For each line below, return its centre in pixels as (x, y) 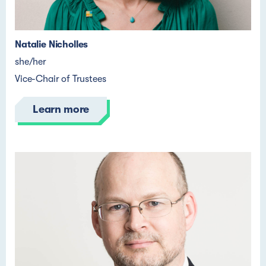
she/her (31, 62)
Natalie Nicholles (52, 45)
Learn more (61, 109)
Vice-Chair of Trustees (61, 79)
